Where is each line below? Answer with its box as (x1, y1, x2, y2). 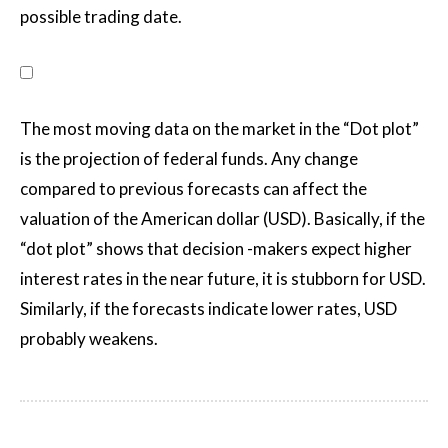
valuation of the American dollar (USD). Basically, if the (20, 208, 425, 229)
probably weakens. (20, 328, 158, 349)
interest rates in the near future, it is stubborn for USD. (20, 268, 426, 289)
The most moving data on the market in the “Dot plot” (20, 118, 419, 139)
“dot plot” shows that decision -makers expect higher (20, 238, 412, 259)
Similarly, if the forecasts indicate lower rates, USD (20, 298, 397, 319)
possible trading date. (20, 6, 182, 27)
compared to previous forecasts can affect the (20, 178, 367, 199)
